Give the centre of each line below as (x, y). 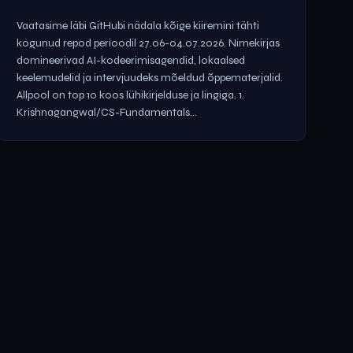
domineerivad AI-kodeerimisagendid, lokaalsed (131, 60)
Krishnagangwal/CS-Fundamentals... (107, 112)
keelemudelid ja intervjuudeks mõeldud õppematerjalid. (150, 78)
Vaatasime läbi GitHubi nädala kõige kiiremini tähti (138, 26)
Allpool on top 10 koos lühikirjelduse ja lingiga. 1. (130, 95)
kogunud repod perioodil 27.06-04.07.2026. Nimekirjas (148, 43)
